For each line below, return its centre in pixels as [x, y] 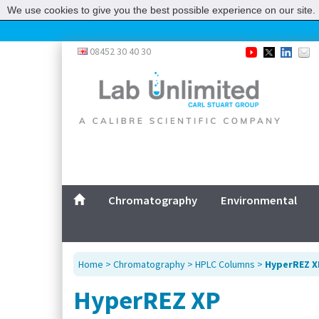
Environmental [259, 200]
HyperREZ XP [147, 300]
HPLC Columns [225, 264]
